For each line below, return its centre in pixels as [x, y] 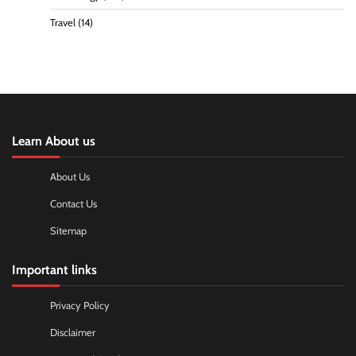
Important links [54, 269]
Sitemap [68, 230]
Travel [63, 22]
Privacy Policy [80, 305]
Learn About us [54, 140]
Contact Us [74, 203]
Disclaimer [73, 332]
